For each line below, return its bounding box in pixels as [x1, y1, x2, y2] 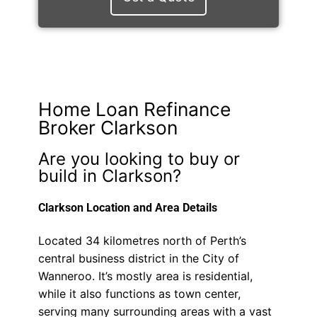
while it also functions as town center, [38, 287, 241, 301]
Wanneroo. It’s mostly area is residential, [38, 269, 253, 284]
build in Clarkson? [38, 165, 181, 186]
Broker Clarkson [38, 115, 178, 139]
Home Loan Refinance [38, 97, 231, 120]
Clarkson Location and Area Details [38, 200, 217, 214]
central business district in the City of [38, 251, 239, 266]
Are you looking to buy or [38, 148, 240, 169]
